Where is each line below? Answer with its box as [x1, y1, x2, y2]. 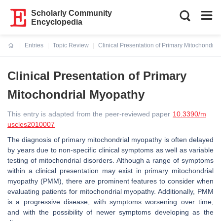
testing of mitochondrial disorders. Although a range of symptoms [7, 156, 214, 164]
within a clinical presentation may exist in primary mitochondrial [7, 167, 214, 175]
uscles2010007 [7, 120, 55, 128]
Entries [25, 42, 43, 49]
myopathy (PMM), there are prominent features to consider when [7, 177, 214, 185]
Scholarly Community [31, 9, 112, 17]
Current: [8, 48, 31, 55]
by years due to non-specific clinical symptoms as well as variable [7, 146, 214, 154]
